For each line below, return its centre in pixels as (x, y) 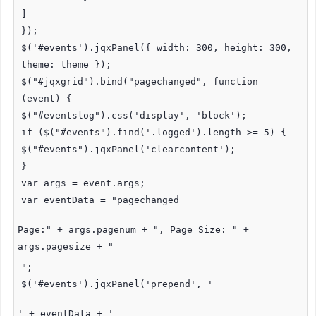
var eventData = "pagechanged (100, 200)
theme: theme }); (66, 64)
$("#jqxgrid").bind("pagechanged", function (140, 81)
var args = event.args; (83, 183)
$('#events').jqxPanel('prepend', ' (117, 284)
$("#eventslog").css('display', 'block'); (134, 115)
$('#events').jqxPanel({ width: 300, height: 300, (157, 47)
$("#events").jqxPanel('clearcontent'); (128, 149)
